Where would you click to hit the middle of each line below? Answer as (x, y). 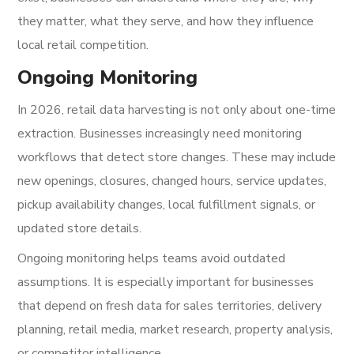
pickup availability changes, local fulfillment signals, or (167, 205)
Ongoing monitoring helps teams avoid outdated (152, 258)
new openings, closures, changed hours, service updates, (172, 181)
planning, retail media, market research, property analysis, (175, 330)
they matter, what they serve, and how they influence (166, 21)
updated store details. (80, 228)
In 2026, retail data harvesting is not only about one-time (177, 110)
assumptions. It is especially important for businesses (166, 282)
